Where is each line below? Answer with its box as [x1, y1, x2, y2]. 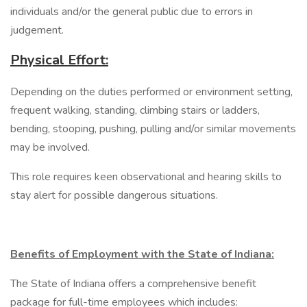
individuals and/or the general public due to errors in [10, 4, 253, 19]
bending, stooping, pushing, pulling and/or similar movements [10, 121, 296, 136]
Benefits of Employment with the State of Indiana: [10, 247, 274, 262]
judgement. [10, 23, 66, 38]
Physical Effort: [10, 51, 108, 69]
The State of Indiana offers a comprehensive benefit [10, 276, 256, 291]
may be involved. [10, 140, 90, 155]
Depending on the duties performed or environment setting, [10, 84, 293, 99]
